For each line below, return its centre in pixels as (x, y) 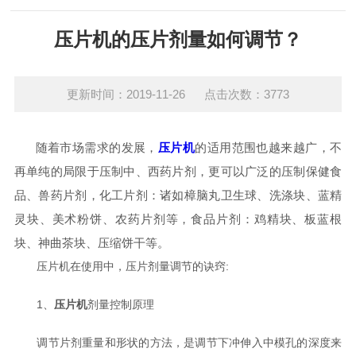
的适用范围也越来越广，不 (269, 147)
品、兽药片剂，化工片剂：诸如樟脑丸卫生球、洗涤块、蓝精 (178, 195)
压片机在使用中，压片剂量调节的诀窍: (121, 266)
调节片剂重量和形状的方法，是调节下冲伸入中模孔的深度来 (178, 342)
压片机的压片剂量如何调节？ (178, 39)
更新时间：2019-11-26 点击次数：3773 (178, 94)
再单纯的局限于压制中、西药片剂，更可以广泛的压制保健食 (178, 171)
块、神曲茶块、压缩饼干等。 (91, 243)
